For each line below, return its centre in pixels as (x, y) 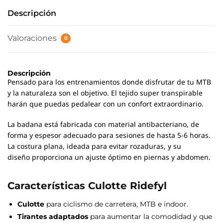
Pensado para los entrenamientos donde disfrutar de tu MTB (109, 84)
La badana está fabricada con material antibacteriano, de (103, 126)
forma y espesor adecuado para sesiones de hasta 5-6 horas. (109, 137)
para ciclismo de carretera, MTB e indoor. (117, 204)
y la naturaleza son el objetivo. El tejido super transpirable (105, 95)
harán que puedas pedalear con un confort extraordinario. (106, 106)
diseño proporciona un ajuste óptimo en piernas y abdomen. (109, 159)
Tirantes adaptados (53, 216)
